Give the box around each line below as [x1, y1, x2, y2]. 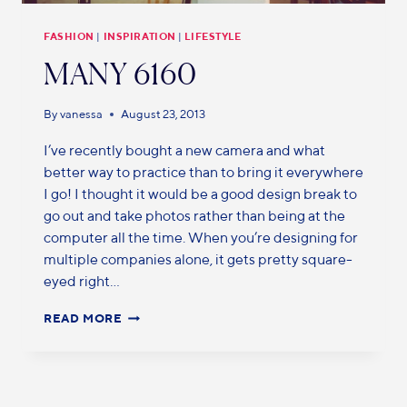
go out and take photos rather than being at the [44, 207, 345, 225]
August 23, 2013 [121, 107, 206, 122]
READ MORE [44, 312, 123, 326]
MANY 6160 [44, 56, 197, 93]
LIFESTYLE [184, 30, 242, 43]
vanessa [60, 107, 104, 122]
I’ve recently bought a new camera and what [44, 142, 325, 160]
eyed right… [44, 273, 120, 291]
